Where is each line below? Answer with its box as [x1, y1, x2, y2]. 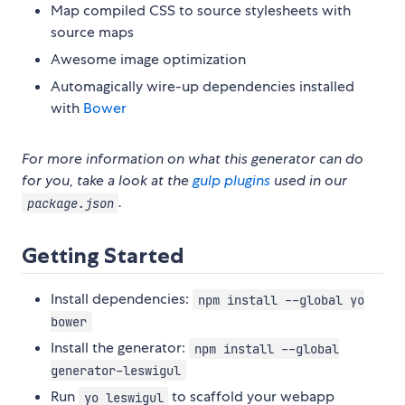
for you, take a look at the [22, 171, 193, 191]
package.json [26, 194, 114, 212]
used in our [270, 171, 347, 191]
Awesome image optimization [51, 50, 246, 70]
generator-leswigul [51, 362, 181, 379]
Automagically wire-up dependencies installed [51, 77, 354, 97]
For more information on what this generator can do [22, 149, 363, 169]
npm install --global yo [197, 291, 364, 308]
